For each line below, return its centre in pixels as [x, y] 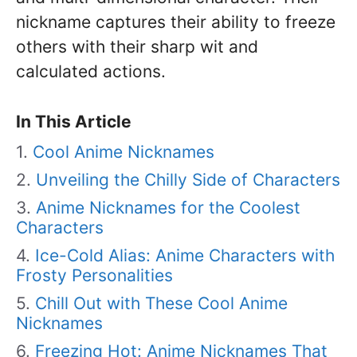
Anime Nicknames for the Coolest [168, 208]
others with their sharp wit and [137, 47]
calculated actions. [91, 71]
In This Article [74, 122]
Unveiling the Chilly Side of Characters [188, 180]
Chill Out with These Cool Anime [161, 303]
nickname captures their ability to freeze [176, 22]
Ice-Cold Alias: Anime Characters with [185, 255]
